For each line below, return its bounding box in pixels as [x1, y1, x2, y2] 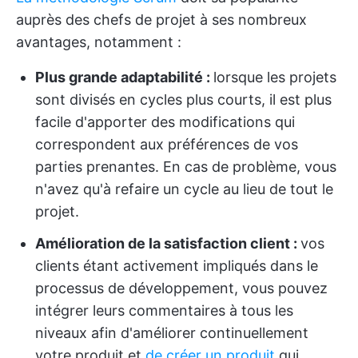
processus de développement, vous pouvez [35, 280, 328, 296]
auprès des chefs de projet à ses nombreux [16, 11, 307, 28]
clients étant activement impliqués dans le [35, 257, 318, 274]
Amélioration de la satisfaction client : [35, 235, 300, 252]
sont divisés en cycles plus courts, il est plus [35, 91, 332, 108]
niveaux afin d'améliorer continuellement [35, 324, 308, 341]
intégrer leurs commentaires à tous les [35, 302, 293, 319]
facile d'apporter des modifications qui [35, 113, 295, 130]
